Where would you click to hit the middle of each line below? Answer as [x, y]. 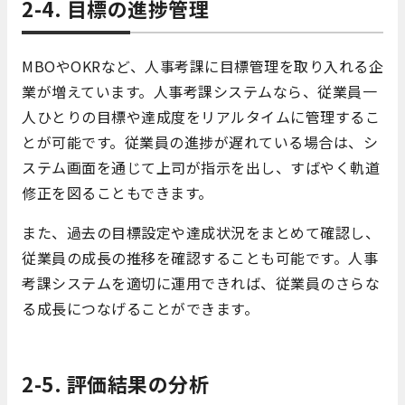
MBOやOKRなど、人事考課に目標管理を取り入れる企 [202, 66]
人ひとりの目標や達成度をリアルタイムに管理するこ [201, 117]
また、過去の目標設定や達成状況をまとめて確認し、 [201, 233]
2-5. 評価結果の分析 [115, 384]
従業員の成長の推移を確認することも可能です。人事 [200, 258]
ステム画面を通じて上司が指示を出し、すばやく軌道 [201, 168]
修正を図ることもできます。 [118, 193]
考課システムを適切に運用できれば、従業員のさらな [201, 283]
